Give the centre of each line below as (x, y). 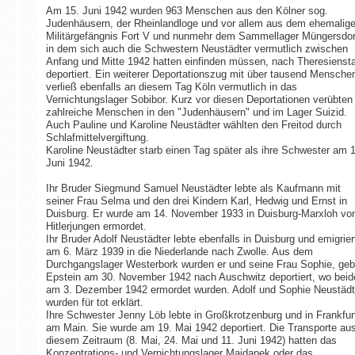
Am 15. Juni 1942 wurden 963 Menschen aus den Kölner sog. (187, 11)
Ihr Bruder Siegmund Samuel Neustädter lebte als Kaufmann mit (193, 189)
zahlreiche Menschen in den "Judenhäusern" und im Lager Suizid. (196, 113)
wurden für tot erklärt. (94, 303)
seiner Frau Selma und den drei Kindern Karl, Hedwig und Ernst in (196, 201)
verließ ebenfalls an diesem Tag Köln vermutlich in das (171, 87)
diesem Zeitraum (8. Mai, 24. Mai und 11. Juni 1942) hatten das (191, 341)
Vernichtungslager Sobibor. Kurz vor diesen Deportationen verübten (199, 100)
